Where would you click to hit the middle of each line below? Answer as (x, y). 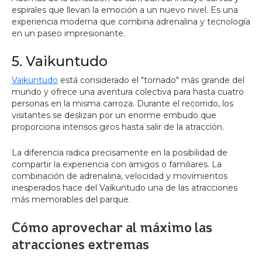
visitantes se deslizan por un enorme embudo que (114, 115)
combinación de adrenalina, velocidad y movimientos (120, 176)
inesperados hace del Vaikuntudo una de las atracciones (125, 188)
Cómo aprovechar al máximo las (112, 227)
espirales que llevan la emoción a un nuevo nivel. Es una (125, 10)
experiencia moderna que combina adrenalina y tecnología (131, 22)
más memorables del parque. (71, 199)
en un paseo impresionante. (68, 33)
